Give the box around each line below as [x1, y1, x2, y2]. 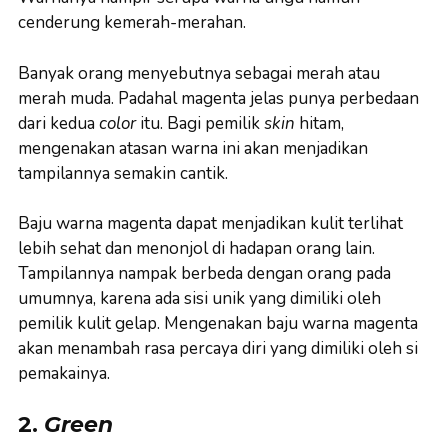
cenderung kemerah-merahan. [18, 11, 246, 35]
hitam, [299, 111, 344, 135]
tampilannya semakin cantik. [18, 161, 228, 185]
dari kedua [18, 111, 99, 135]
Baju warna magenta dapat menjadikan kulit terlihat [18, 212, 403, 236]
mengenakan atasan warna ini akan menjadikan [18, 136, 368, 160]
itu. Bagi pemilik [140, 111, 264, 135]
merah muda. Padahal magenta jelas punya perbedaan [18, 86, 419, 110]
